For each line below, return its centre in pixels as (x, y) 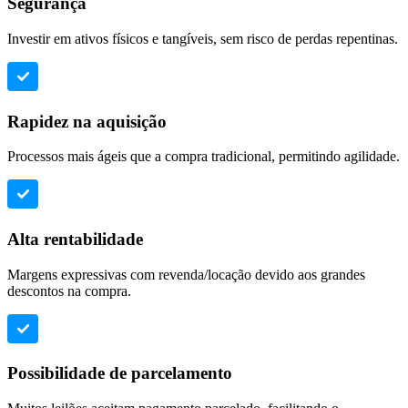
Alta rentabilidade (75, 240)
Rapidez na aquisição (87, 121)
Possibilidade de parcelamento (120, 373)
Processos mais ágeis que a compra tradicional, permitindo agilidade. (204, 157)
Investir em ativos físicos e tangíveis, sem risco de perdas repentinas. (203, 38)
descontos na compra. (69, 291)
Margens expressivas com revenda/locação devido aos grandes (186, 274)
